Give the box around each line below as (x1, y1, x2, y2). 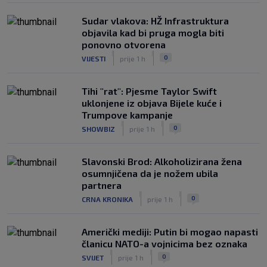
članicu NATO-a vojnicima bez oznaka (82, 238, 247, 249)
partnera (82, 179, 122, 191)
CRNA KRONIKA (82, 194, 133, 203)
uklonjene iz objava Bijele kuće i (82, 97, 222, 108)
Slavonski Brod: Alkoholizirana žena (82, 156, 242, 167)
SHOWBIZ (82, 124, 115, 133)
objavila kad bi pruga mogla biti (82, 27, 224, 38)
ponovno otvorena (82, 39, 166, 50)
